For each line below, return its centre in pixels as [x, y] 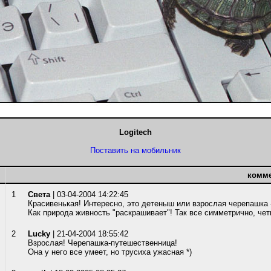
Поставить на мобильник [135, 150]
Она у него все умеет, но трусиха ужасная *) [110, 252]
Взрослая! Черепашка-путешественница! [103, 243]
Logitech [135, 132]
